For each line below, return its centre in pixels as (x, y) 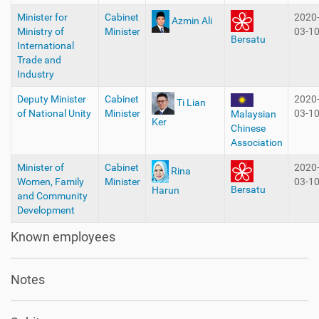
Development (46, 210)
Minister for (42, 17)
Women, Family (50, 182)
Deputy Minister (51, 99)
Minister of (40, 167)
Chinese (248, 128)
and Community (52, 196)
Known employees (63, 237)
